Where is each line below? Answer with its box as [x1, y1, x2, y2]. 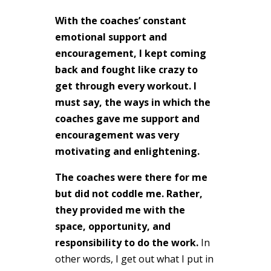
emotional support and [54, 30, 167, 44]
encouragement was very [54, 128, 179, 142]
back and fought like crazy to [54, 62, 198, 76]
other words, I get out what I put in [54, 252, 214, 266]
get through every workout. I [54, 79, 197, 93]
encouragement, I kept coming [54, 46, 206, 60]
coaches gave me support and [54, 111, 200, 125]
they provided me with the [54, 203, 185, 217]
